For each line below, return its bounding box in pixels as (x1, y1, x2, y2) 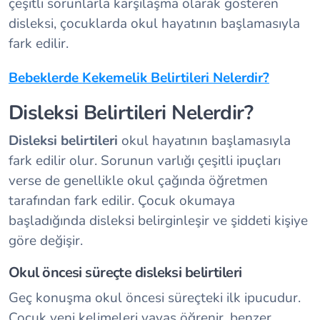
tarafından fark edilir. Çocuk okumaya (9, 191, 235, 210)
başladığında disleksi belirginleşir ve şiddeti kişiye (9, 211, 308, 230)
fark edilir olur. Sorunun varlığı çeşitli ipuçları (9, 151, 281, 170)
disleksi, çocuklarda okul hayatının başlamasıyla (9, 14, 300, 33)
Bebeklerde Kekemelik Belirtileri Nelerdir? (9, 68, 269, 87)
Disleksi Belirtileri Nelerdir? (9, 99, 254, 126)
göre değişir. (9, 231, 83, 250)
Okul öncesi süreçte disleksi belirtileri (9, 262, 242, 282)
